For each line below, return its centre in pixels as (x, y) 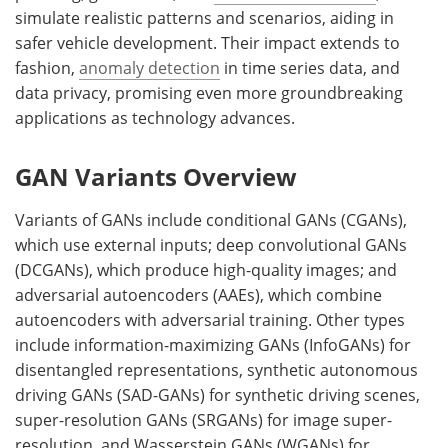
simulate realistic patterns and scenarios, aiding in (204, 17)
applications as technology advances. (157, 117)
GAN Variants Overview (156, 176)
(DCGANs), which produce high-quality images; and (206, 269)
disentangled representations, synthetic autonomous (216, 369)
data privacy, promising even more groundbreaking (209, 92)
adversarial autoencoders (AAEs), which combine (198, 294)
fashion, (47, 67)
